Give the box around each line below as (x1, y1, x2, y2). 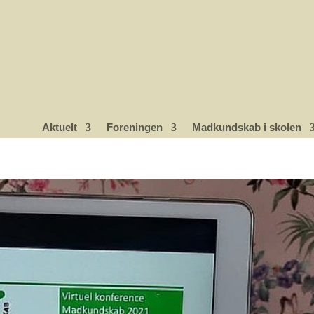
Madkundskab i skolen (191, 121, 301, 133)
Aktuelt (41, 121, 77, 133)
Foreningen (106, 121, 163, 133)
